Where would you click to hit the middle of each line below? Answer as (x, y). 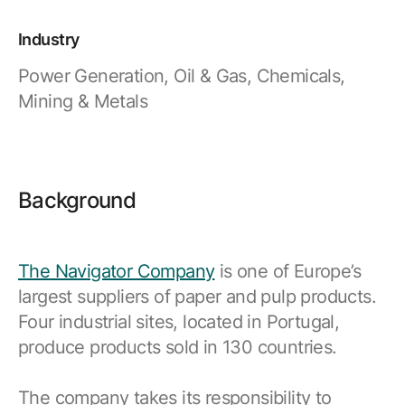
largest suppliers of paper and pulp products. (197, 297)
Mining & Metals (83, 102)
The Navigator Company (117, 272)
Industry (49, 40)
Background (77, 201)
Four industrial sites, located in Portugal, (179, 322)
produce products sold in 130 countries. (178, 348)
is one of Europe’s (288, 272)
